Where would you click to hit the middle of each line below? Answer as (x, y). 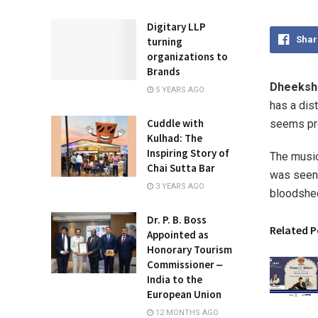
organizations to (187, 56)
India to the (175, 279)
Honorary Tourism (190, 250)
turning (165, 42)
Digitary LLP (176, 27)
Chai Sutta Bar (181, 168)
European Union (184, 294)
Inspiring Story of (188, 153)
